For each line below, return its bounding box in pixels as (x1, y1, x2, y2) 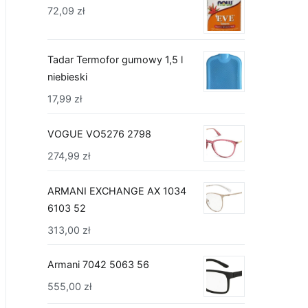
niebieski (47, 71, 87, 83)
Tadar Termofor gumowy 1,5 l (47, 54, 183, 66)
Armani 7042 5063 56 (47, 258, 149, 271)
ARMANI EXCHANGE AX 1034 (47, 184, 186, 197)
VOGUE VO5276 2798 (47, 127, 151, 140)
